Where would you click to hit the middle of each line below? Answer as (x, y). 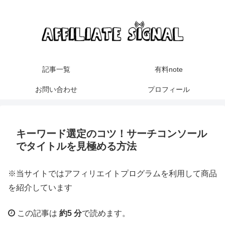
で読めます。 (106, 213)
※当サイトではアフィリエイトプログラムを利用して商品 (113, 174)
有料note (169, 70)
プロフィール (169, 90)
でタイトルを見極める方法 (76, 146)
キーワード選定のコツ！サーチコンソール (111, 134)
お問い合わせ (56, 90)
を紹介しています (40, 188)
